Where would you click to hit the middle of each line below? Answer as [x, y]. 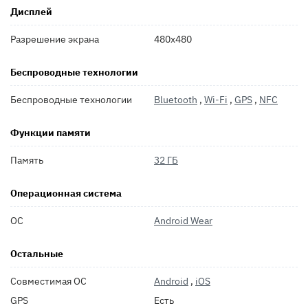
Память [27, 161]
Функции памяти [51, 133]
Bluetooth [176, 100]
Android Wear [183, 221]
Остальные [37, 254]
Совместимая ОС [48, 282]
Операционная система [66, 194]
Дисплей [31, 12]
